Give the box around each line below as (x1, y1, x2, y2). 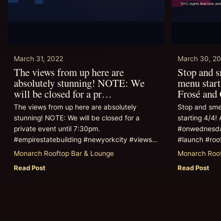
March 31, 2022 (14, 55, 63, 63)
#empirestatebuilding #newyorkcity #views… (14, 136, 157, 144)
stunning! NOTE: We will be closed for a (14, 114, 140, 122)
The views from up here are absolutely (14, 103, 137, 111)
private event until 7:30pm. (14, 125, 100, 133)
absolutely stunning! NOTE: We (14, 76, 145, 90)
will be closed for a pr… (14, 87, 112, 101)
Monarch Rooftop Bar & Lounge (14, 149, 114, 157)
